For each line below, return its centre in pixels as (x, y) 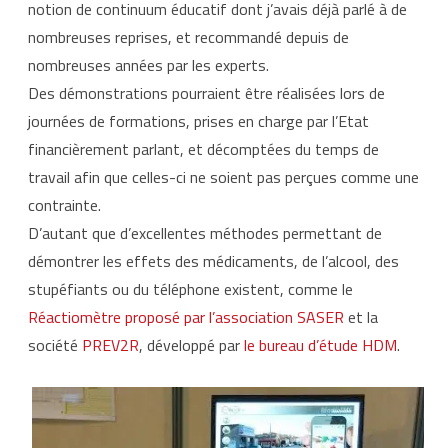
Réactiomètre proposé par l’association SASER (186, 317)
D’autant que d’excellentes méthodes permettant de (205, 233)
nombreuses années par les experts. (148, 65)
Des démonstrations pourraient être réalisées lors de (206, 93)
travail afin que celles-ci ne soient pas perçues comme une (223, 177)
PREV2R (110, 345)
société (55, 345)
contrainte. (64, 205)
